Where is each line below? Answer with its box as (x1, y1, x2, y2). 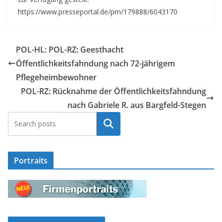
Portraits (14, 155, 48, 166)
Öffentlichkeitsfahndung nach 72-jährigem (16, 57, 175, 69)
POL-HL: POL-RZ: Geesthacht (16, 44, 123, 55)
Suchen (95, 118, 122, 129)
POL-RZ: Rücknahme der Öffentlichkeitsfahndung (21, 85, 206, 97)
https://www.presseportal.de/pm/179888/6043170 (18, 6, 177, 16)
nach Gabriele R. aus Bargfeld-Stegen (67, 99, 206, 111)
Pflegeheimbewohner (16, 71, 97, 83)
